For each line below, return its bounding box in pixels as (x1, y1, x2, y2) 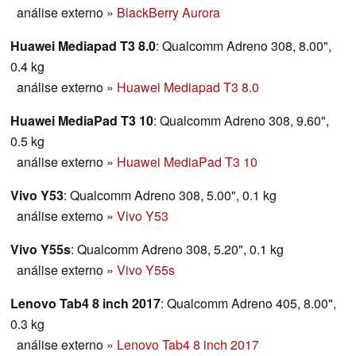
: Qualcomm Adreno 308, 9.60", (153, 111, 329, 130)
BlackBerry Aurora (117, 3, 220, 22)
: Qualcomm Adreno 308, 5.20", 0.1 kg (71, 240, 284, 259)
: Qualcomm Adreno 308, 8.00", (156, 37, 331, 56)
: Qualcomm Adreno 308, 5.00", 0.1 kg (64, 186, 277, 205)
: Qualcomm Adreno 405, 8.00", (161, 294, 336, 313)
